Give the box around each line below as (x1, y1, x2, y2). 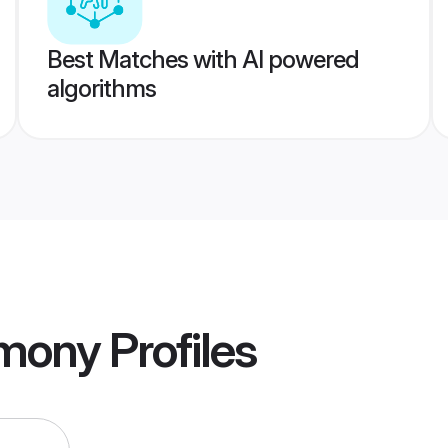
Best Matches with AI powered (46, 45, 359, 74)
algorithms (46, 74, 156, 103)
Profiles (100, 320, 256, 380)
